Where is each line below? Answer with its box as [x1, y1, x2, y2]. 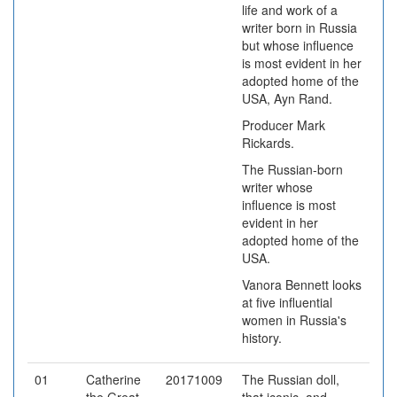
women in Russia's [242, 311, 346, 329]
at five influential [242, 293, 332, 311]
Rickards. [242, 134, 294, 152]
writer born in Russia [242, 19, 357, 36]
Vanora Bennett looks [242, 276, 362, 293]
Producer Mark [242, 116, 325, 134]
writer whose [242, 178, 313, 196]
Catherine [86, 370, 141, 388]
